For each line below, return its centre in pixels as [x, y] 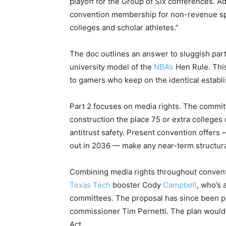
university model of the [112, 67]
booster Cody [137, 185]
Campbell [180, 185]
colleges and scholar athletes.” [124, 28]
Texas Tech [90, 185]
